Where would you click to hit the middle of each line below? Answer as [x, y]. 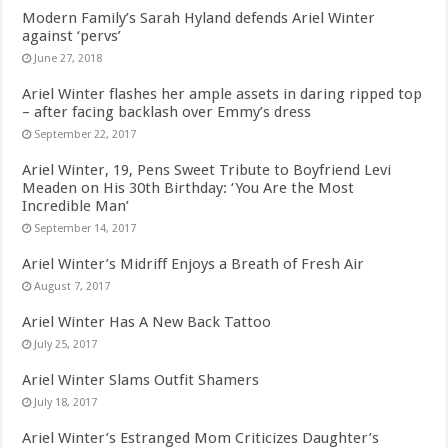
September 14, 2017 [85, 229]
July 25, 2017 [66, 345]
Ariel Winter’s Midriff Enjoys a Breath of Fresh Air [193, 264]
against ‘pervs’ [72, 36]
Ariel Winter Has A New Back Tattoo [147, 322]
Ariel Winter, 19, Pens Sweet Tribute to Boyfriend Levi [207, 170]
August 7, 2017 [72, 287]
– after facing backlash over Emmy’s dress [167, 112]
